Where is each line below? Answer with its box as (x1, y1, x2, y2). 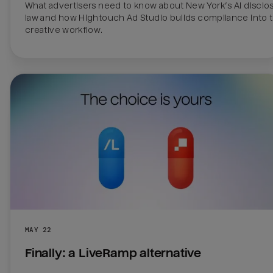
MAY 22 (25, 225, 52, 234)
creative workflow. (25, 24, 105, 35)
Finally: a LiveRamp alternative (25, 246, 202, 260)
